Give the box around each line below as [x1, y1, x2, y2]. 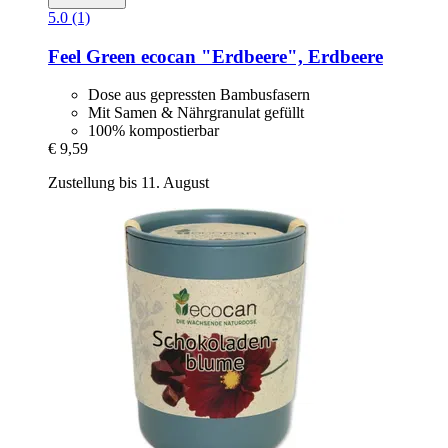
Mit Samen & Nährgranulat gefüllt [88, 104, 304, 122]
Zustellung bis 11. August [48, 174, 209, 192]
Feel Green [48, 45, 136, 67]
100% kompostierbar [88, 122, 219, 140]
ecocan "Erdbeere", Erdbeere [136, 45, 383, 67]
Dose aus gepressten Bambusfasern [88, 86, 310, 104]
